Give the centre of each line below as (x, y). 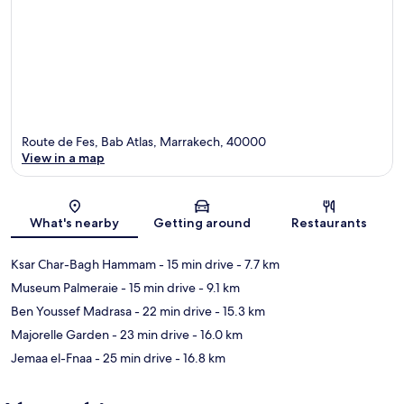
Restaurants (330, 223)
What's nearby (75, 223)
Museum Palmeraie (64, 288)
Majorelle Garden (60, 335)
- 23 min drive (149, 335)
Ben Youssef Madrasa (71, 312)
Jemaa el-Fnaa (51, 358)
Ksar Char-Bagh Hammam (83, 265)
